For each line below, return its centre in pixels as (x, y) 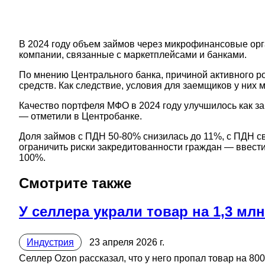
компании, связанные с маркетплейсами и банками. (133, 55)
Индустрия (50, 243)
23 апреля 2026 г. (127, 243)
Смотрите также (75, 183)
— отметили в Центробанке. (80, 117)
